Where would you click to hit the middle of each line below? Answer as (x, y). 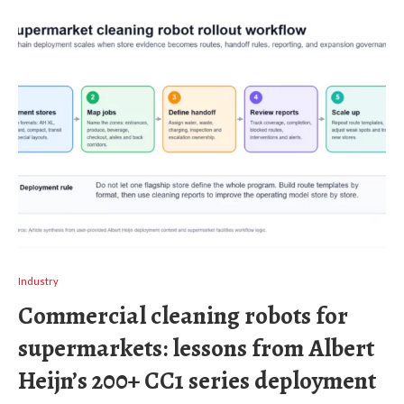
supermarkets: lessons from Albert (196, 348)
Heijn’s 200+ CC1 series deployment (197, 380)
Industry (38, 280)
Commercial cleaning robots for (183, 315)
